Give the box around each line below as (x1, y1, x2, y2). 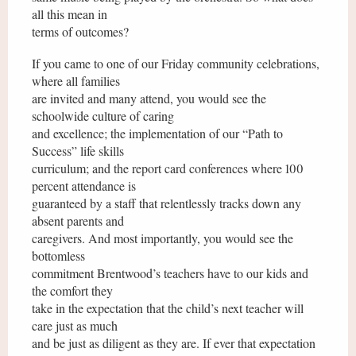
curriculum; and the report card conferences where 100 (32, 160, 304, 176)
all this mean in (32, 6, 107, 22)
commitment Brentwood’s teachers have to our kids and (32, 265, 308, 281)
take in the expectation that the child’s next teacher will (32, 300, 304, 316)
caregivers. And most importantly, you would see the (32, 230, 293, 246)
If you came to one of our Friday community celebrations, (32, 55, 319, 72)
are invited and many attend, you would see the (32, 90, 266, 106)
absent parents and (32, 212, 124, 229)
